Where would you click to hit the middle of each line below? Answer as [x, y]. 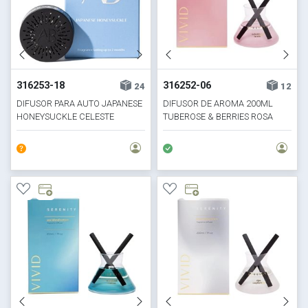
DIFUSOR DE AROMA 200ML [218, 103]
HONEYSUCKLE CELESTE [66, 116]
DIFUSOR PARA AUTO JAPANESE [80, 103]
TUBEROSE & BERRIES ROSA [218, 116]
